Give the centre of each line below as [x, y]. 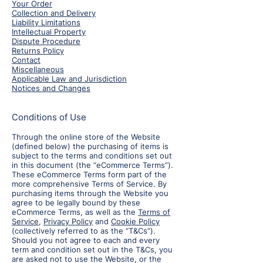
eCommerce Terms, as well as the [75, 212]
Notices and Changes [51, 88]
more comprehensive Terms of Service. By [89, 184]
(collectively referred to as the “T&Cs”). [84, 231]
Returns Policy [38, 51]
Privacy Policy [68, 222]
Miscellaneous [38, 70]
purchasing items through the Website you [90, 193]
